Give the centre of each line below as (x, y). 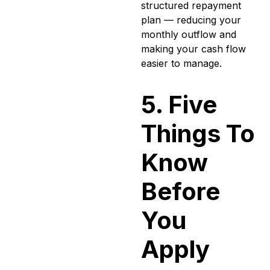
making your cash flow (193, 49)
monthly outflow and (189, 34)
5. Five (179, 104)
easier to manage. (181, 63)
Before (181, 191)
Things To (198, 133)
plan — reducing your (191, 20)
